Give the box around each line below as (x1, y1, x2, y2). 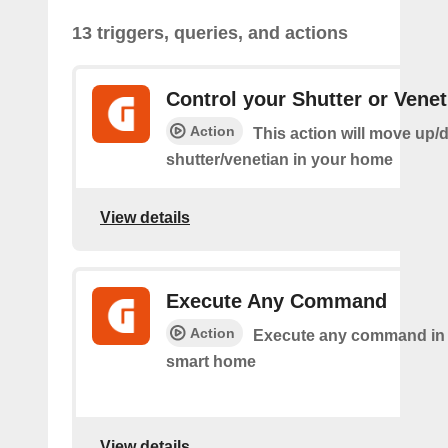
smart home (166, 353, 256, 370)
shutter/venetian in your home (166, 151, 393, 168)
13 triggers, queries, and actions (72, 23, 348, 43)
